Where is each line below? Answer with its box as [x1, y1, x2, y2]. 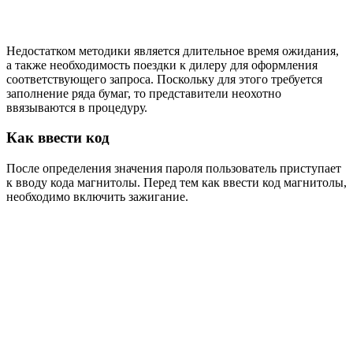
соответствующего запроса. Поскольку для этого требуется [6, 72, 322, 86]
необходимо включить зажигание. [6, 190, 188, 204]
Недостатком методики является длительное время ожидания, [6, 43, 339, 58]
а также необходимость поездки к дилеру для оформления [6, 58, 318, 72]
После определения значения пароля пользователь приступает [6, 162, 341, 176]
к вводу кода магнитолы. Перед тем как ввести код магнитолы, [6, 176, 347, 190]
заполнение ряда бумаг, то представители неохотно [6, 86, 281, 100]
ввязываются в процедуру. [6, 100, 147, 114]
